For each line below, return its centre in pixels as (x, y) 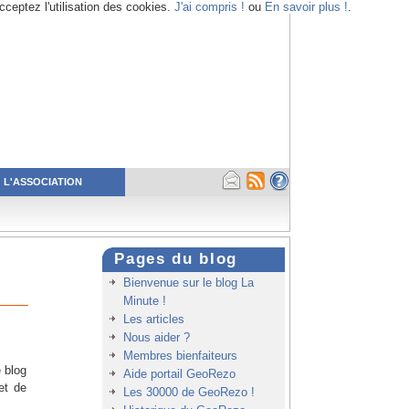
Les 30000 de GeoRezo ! (189, 393)
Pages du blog (176, 259)
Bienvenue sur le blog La (188, 283)
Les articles (153, 320)
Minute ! (144, 301)
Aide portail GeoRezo (179, 374)
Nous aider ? (156, 338)
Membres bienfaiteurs (180, 356)
